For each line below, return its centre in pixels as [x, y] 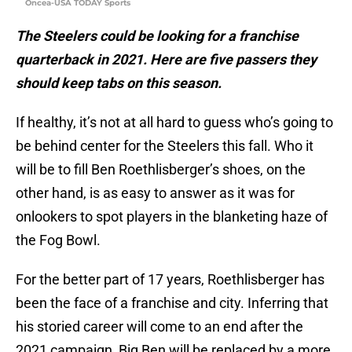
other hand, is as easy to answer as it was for [155, 193]
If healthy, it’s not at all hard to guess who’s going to [174, 123]
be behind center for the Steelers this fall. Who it [165, 146]
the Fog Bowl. [58, 240]
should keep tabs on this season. [120, 83]
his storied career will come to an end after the [159, 327]
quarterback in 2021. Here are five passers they [166, 60]
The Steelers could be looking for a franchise [157, 36]
